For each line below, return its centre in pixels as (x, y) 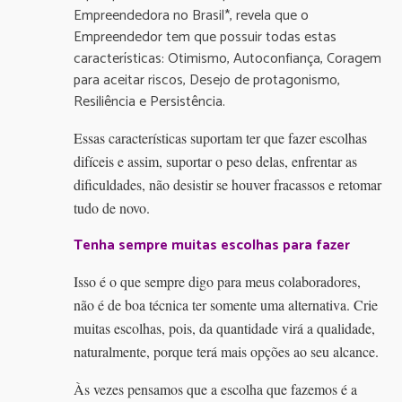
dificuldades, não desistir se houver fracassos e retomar (228, 184)
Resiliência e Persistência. (150, 101)
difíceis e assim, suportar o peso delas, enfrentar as (216, 161)
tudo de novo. (112, 207)
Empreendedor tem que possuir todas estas (205, 37)
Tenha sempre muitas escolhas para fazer (212, 245)
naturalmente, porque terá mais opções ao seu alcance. (227, 351)
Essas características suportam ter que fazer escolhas (221, 137)
